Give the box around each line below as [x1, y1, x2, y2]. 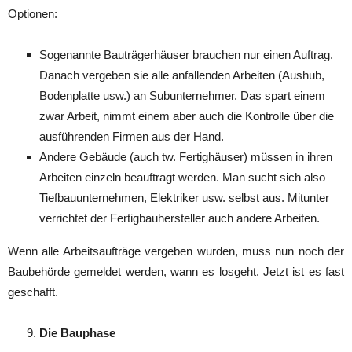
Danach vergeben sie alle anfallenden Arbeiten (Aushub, [39, 68, 324, 82]
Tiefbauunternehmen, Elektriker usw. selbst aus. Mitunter [39, 191, 329, 205]
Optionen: [8, 7, 57, 21]
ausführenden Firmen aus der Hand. [39, 130, 224, 144]
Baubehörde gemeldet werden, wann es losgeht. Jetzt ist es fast [8, 265, 344, 279]
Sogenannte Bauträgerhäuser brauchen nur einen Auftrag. [39, 48, 333, 62]
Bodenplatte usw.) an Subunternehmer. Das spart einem [39, 89, 325, 103]
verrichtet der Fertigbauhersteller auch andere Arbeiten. [39, 211, 320, 225]
